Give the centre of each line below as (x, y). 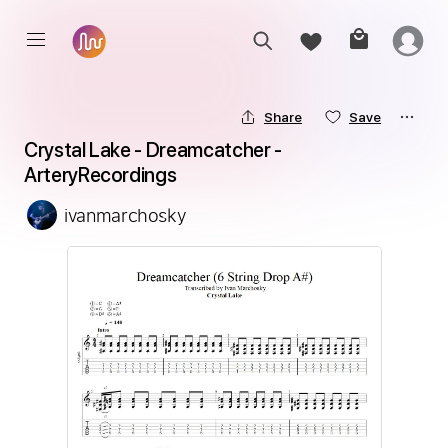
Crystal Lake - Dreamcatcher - (153, 150)
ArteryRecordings (100, 175)
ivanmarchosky (125, 215)
